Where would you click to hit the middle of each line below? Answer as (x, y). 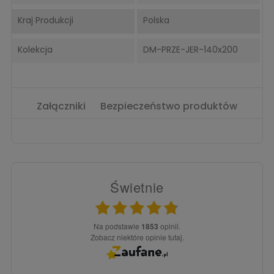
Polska (156, 20)
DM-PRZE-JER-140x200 (190, 49)
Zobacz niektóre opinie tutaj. (139, 237)
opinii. (169, 226)
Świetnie (137, 187)
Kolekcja (35, 49)
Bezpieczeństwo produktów (169, 106)
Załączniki (61, 106)
